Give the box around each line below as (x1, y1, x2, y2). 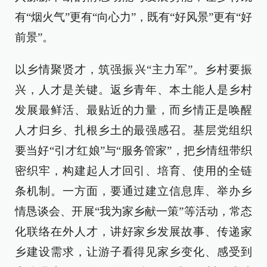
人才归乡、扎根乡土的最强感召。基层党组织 (15, 124, 252, 136)
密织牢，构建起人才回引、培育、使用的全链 (15, 164, 252, 177)
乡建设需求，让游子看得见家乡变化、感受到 (15, 246, 252, 258)
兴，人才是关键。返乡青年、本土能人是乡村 (15, 83, 252, 96)
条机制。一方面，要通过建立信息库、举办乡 (15, 185, 252, 197)
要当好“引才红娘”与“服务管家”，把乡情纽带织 (15, 144, 252, 157)
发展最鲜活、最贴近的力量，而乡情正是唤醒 (15, 104, 252, 116)
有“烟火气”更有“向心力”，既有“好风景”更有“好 (15, 11, 252, 23)
